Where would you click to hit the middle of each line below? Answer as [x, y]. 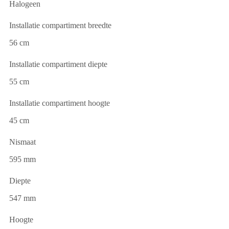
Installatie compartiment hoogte [60, 103]
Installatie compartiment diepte [58, 64]
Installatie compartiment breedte [60, 26]
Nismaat [22, 142]
